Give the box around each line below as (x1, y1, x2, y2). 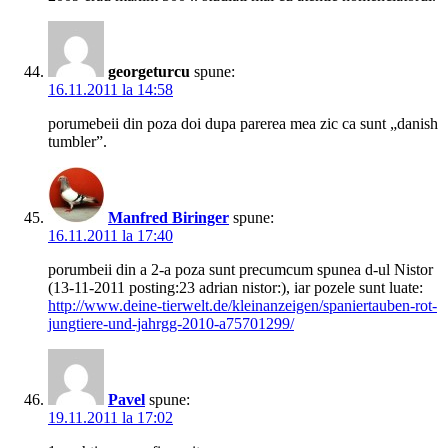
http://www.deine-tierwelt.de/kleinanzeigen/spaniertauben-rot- (48, 297, 437, 315)
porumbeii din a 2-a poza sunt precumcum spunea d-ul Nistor (48, 261, 433, 279)
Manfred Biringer (108, 209, 229, 227)
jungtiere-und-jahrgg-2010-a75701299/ (48, 315, 294, 333)
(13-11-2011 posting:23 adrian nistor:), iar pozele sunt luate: (48, 279, 423, 297)
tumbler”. (48, 133, 107, 151)
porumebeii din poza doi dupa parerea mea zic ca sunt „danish (48, 115, 438, 133)
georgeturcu (108, 63, 190, 81)
